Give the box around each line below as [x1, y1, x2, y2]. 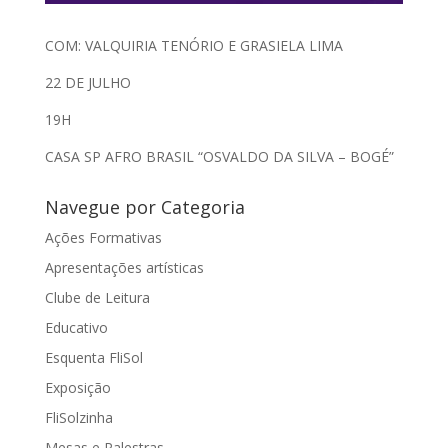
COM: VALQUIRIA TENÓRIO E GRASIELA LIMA [44, 35, 343, 55]
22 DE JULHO [44, 72, 131, 92]
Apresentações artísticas [44, 257, 204, 277]
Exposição [44, 377, 111, 397]
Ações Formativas [44, 227, 162, 247]
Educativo [44, 317, 108, 337]
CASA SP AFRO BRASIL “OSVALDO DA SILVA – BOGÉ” [44, 146, 394, 166]
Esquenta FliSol [44, 347, 143, 367]
